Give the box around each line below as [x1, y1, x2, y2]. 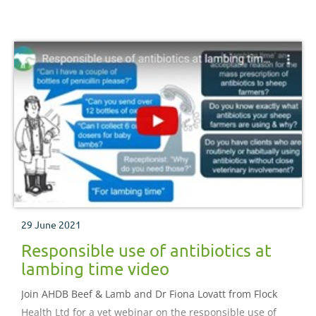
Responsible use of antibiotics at [21, 239, 272, 260]
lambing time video [21, 257, 169, 279]
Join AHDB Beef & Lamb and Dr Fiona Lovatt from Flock [21, 286, 277, 300]
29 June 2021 [21, 217, 81, 231]
